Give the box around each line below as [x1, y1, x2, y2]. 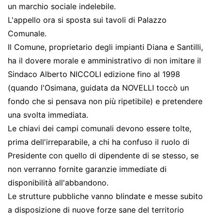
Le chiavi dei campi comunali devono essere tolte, [8, 123, 191, 133]
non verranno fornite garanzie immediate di [8, 164, 167, 174]
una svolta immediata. [8, 109, 91, 120]
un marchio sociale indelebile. [8, 1, 116, 11]
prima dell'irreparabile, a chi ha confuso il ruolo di [8, 137, 189, 147]
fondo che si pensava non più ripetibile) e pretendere [8, 96, 202, 106]
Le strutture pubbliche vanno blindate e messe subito [8, 191, 203, 201]
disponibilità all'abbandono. [8, 177, 111, 187]
